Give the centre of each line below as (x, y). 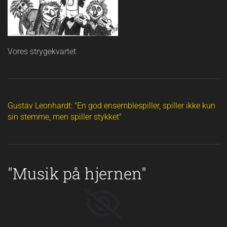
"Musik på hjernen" (77, 173)
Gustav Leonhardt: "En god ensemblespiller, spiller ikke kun (111, 106)
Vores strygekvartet (42, 51)
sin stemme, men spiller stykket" (65, 117)
